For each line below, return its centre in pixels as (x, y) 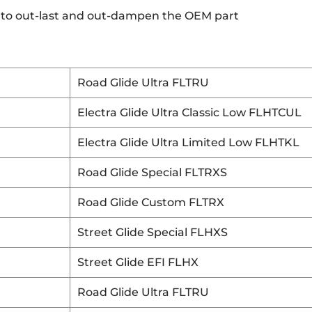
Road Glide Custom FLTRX (151, 202)
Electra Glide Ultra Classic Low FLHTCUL (189, 112)
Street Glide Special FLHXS (153, 232)
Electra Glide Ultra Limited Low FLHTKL (188, 142)
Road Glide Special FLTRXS (152, 172)
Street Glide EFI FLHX (138, 262)
